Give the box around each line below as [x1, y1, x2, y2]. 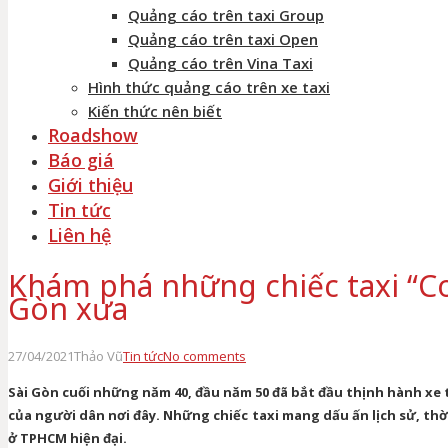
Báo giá [48, 148, 114, 172]
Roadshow [48, 123, 138, 147]
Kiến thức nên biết [88, 101, 222, 121]
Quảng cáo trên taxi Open [128, 29, 318, 49]
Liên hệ [48, 223, 111, 247]
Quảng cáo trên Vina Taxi [128, 53, 313, 73]
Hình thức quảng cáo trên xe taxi [88, 77, 330, 97]
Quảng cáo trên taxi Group [128, 5, 324, 25]
